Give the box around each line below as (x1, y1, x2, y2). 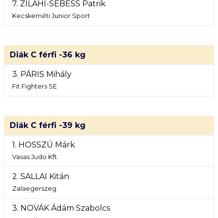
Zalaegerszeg (12, 185, 56, 192)
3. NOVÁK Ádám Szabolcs (12, 203, 110, 213)
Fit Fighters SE (12, 83, 57, 90)
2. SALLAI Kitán (12, 172, 69, 181)
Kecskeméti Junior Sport (12, 12, 90, 19)
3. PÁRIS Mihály (12, 70, 72, 79)
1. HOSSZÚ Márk (12, 140, 75, 149)
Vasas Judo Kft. (12, 153, 58, 161)
